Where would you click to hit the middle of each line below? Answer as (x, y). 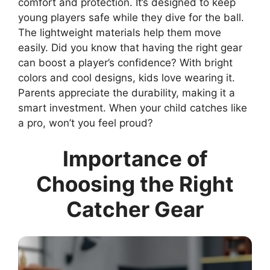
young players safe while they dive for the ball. (131, 17)
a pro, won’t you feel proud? (86, 123)
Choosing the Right (135, 184)
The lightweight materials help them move (120, 32)
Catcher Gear (135, 209)
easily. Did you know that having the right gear (130, 47)
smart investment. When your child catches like (133, 108)
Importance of (135, 159)
